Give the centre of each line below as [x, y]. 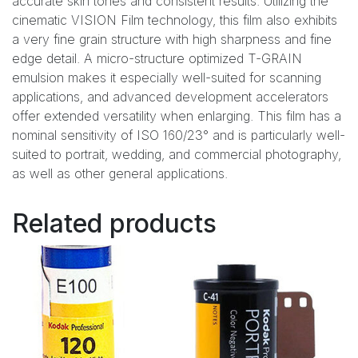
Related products [114, 223]
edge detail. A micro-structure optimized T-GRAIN [157, 58]
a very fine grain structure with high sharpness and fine [172, 39]
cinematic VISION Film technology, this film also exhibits [175, 20]
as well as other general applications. [120, 173]
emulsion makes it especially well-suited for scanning [167, 77]
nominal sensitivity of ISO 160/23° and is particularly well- [179, 135]
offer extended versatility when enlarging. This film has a [177, 115]
